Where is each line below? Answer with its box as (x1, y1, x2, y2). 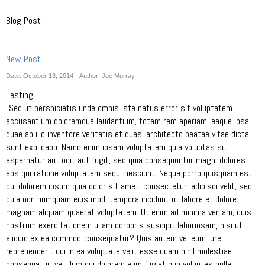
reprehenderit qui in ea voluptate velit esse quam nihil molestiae (6, 245, 232, 257)
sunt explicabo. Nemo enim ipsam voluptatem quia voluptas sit (6, 141, 227, 153)
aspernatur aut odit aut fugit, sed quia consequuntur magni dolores (6, 154, 245, 166)
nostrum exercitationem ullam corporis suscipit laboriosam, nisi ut (6, 219, 243, 231)
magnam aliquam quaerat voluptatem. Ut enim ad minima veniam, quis (6, 206, 251, 218)
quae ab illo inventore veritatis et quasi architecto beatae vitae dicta (6, 128, 249, 140)
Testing (6, 89, 33, 101)
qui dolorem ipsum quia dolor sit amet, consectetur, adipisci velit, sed (6, 180, 252, 192)
